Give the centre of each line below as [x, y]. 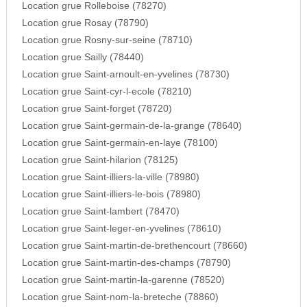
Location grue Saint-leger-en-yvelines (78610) [121, 229]
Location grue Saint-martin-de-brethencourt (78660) [134, 246]
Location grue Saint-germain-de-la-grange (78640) [132, 126]
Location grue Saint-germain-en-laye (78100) [120, 143]
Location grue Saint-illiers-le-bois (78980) [111, 195]
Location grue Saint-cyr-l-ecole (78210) [107, 92]
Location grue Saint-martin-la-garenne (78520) [123, 280]
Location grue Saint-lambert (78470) [100, 212]
